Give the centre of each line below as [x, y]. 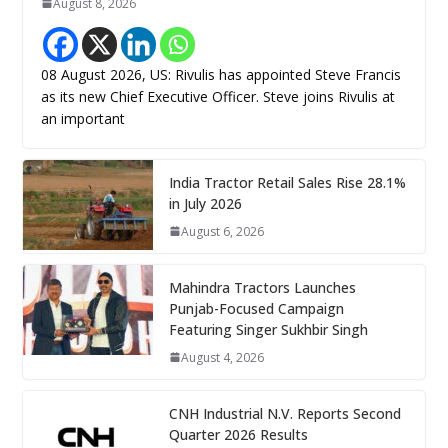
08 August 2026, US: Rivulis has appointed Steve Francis [220, 74]
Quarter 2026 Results [238, 434]
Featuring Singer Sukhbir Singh [268, 329]
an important [82, 118]
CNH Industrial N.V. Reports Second [284, 413]
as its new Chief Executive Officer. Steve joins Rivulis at [217, 96]
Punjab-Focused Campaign [256, 308]
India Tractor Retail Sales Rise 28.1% [287, 182]
